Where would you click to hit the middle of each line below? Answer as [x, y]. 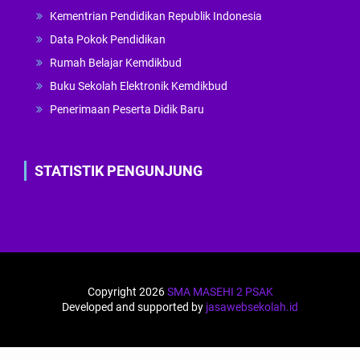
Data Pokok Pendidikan [108, 40]
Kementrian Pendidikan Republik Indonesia [156, 16]
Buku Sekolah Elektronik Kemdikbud [139, 86]
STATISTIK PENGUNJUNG [119, 171]
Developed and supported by [134, 307]
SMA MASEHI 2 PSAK [220, 292]
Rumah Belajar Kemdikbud [116, 63]
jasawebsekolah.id [252, 307]
